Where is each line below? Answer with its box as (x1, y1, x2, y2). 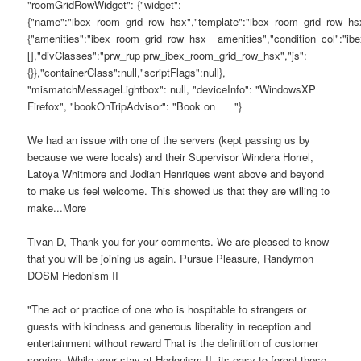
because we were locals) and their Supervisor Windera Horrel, (27, 148, 314, 164)
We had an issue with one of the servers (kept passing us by (27, 131, 311, 147)
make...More (27, 199, 87, 215)
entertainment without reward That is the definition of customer (27, 335, 319, 351)
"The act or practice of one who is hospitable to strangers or (27, 301, 307, 317)
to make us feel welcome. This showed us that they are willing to (27, 182, 330, 198)
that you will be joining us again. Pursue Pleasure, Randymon (27, 250, 314, 266)
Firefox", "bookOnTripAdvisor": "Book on (27, 98, 219, 114)
